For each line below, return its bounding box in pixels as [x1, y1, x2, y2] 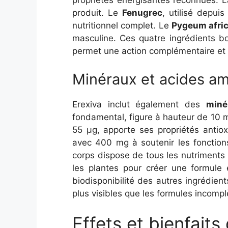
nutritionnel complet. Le [72, 20, 172, 31]
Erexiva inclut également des [72, 99, 206, 109]
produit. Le [72, 8, 123, 18]
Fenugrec [122, 8, 163, 18]
